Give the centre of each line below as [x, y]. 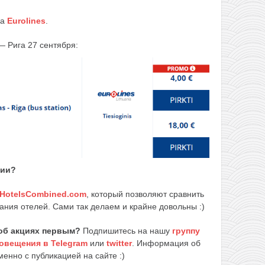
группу [186, 230]
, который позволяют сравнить [145, 194]
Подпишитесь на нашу [127, 230]
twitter [119, 243]
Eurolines [26, 20]
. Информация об [166, 243]
